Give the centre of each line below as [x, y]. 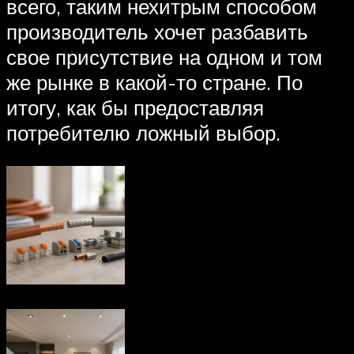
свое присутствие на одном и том [164, 57]
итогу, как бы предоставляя [135, 108]
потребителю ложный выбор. [143, 133]
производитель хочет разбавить [157, 32]
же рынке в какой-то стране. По [154, 83]
